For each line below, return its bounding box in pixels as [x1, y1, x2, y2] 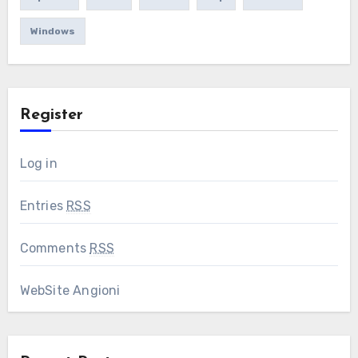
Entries [19, 198, 67, 214]
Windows [30, 26, 75, 38]
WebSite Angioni [19, 283, 121, 299]
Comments [19, 241, 90, 257]
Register [19, 107, 83, 124]
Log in [19, 156, 58, 172]
